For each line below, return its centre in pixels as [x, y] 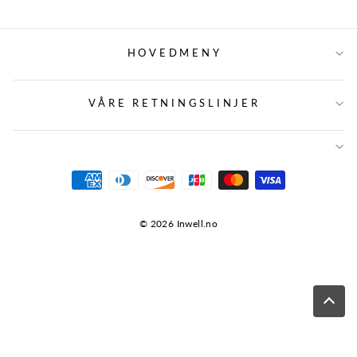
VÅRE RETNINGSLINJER [175, 103]
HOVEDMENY [175, 53]
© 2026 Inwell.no [178, 224]
